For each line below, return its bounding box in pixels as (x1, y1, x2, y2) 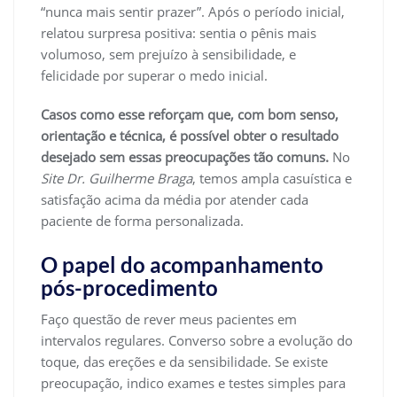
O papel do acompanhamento (41, 252, 323, 278)
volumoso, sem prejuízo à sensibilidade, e (41, 45, 296, 64)
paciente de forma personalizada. (41, 212, 244, 230)
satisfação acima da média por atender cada (41, 191, 308, 209)
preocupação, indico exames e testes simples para (41, 374, 346, 393)
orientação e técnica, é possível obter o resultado (41, 127, 339, 145)
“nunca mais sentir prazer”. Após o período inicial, (41, 3, 345, 21)
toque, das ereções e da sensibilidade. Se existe (41, 353, 328, 371)
